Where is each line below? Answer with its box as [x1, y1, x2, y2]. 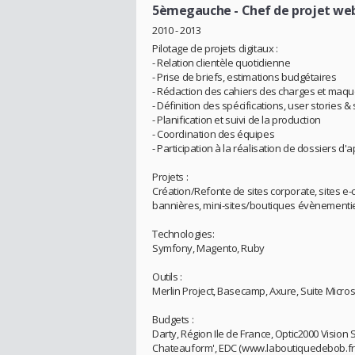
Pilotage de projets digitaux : [152, 41, 278, 56]
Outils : [152, 269, 182, 284]
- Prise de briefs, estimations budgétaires [152, 70, 337, 85]
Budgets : [152, 312, 194, 327]
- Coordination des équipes [152, 127, 275, 142]
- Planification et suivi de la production [152, 113, 321, 128]
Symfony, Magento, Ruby [152, 241, 265, 256]
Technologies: [152, 227, 215, 242]
